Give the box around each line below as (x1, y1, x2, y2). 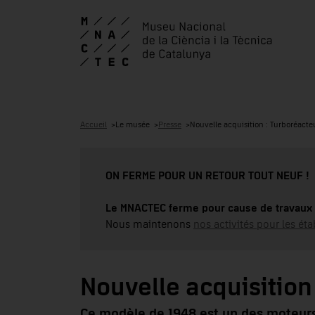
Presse (158, 120, 181, 129)
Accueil (80, 120, 107, 129)
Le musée (115, 120, 150, 129)
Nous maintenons (105, 218, 193, 230)
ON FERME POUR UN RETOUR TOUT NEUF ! (105, 169, 309, 181)
